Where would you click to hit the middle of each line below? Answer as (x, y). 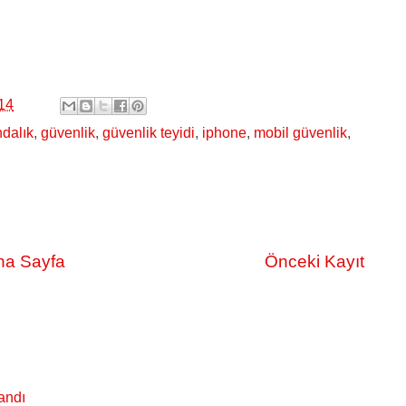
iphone (224, 133)
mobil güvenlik (300, 133)
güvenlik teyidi (149, 133)
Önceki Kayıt (314, 261)
